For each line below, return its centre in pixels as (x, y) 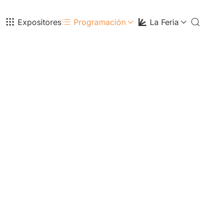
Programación (100, 22)
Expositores (40, 22)
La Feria (164, 22)
